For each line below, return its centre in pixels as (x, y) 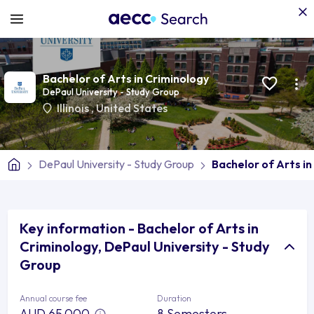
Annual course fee (53, 298)
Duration (174, 298)
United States (131, 108)
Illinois (74, 108)
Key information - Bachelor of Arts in (139, 228)
